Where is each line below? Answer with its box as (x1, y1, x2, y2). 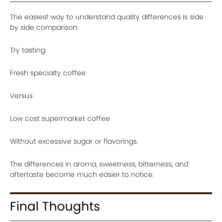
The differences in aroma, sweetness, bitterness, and (10, 159, 188, 169)
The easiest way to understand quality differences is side (10, 12, 204, 22)
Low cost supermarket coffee (10, 113, 110, 123)
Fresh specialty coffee (10, 68, 86, 78)
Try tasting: (10, 45, 47, 55)
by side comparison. (10, 22, 79, 32)
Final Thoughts (10, 198, 100, 215)
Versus (10, 91, 33, 101)
